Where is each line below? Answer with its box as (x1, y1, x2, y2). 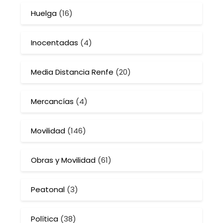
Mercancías (31, 96, 74, 107)
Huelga (31, 8, 57, 19)
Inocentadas (31, 37, 79, 48)
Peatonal (31, 184, 65, 195)
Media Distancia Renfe (31, 67, 114, 78)
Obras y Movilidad (31, 155, 96, 166)
